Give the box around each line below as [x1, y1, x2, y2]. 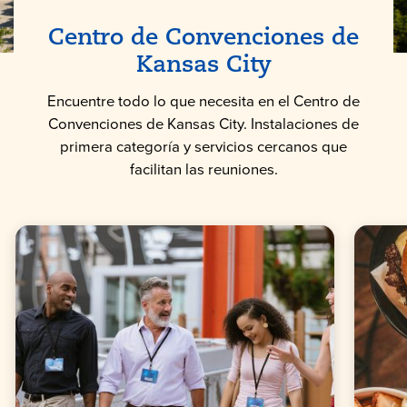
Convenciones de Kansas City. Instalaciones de [48, 113, 359, 136]
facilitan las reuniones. [129, 158, 278, 182]
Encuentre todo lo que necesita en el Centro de [47, 90, 360, 114]
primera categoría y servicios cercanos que [60, 135, 347, 159]
